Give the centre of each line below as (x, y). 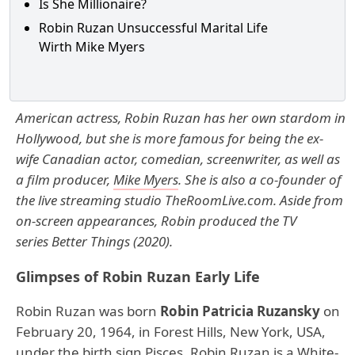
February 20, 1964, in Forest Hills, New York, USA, (171, 332)
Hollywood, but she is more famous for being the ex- (170, 138)
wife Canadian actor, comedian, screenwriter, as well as (178, 159)
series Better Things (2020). (94, 241)
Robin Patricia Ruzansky (240, 311)
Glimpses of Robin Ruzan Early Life (138, 277)
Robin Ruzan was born (88, 311)
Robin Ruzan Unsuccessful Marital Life (153, 28)
